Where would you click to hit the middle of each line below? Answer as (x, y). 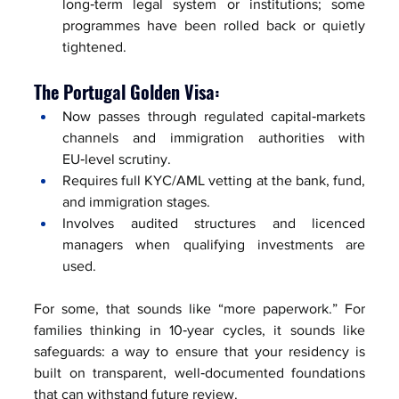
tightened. (94, 46)
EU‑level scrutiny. (117, 159)
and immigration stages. (136, 201)
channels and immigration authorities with (214, 137)
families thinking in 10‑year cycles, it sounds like (199, 330)
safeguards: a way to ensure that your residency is (199, 351)
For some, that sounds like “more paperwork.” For (199, 308)
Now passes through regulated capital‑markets (214, 116)
